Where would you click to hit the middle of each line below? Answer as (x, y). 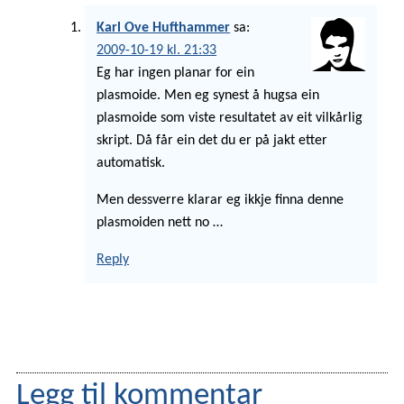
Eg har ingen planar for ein (176, 73)
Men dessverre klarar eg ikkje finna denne (220, 200)
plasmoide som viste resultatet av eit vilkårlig (230, 118)
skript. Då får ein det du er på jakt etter (212, 141)
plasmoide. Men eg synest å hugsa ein (208, 96)
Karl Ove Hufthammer (164, 28)
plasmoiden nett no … (160, 223)
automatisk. (131, 163)
